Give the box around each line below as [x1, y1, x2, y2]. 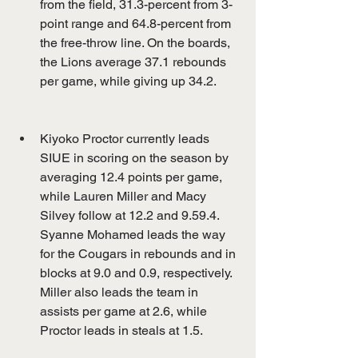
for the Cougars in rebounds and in [40, 245, 239, 261]
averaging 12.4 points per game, [40, 169, 225, 185]
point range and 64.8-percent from [40, 15, 234, 31]
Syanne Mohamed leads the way [40, 226, 229, 242]
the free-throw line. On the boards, [40, 34, 233, 50]
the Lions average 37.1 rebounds [40, 54, 229, 70]
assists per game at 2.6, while [40, 303, 210, 319]
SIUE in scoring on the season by [40, 149, 232, 165]
